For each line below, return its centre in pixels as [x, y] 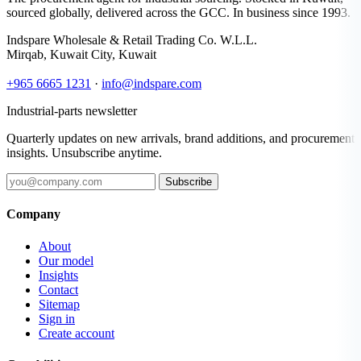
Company [33, 214]
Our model [66, 260]
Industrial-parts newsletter [72, 111]
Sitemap [59, 304]
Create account [77, 333]
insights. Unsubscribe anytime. [84, 153]
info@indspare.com [151, 84]
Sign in [57, 318]
